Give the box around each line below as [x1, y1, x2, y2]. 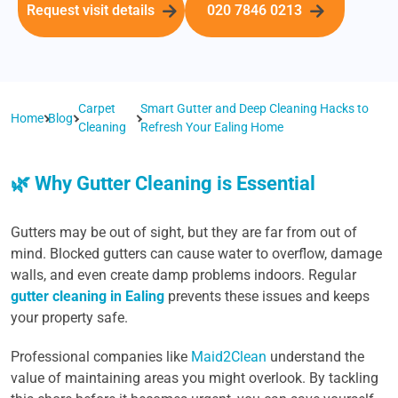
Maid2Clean [191, 348, 267, 365]
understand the [267, 348, 364, 365]
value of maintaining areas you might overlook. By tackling [11, 370, 378, 386]
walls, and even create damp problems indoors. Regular [11, 267, 356, 283]
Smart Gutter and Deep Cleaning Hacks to [140, 101, 370, 115]
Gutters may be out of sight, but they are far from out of [11, 224, 357, 241]
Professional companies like [11, 348, 191, 365]
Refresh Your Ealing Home [140, 120, 284, 134]
